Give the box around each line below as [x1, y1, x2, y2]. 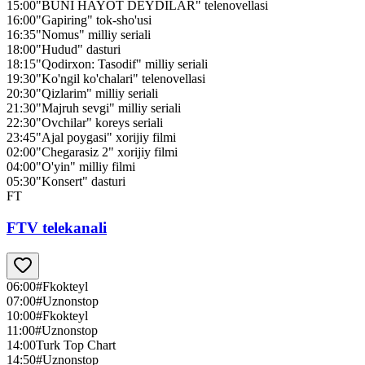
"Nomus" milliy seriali [36, 28, 151, 42]
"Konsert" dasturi [36, 174, 125, 189]
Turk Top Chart [36, 337, 116, 352]
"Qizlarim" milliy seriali [36, 86, 158, 101]
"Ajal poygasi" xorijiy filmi [36, 130, 176, 145]
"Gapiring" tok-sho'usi [36, 13, 152, 28]
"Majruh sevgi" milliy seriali [36, 101, 181, 116]
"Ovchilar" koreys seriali [36, 116, 163, 130]
